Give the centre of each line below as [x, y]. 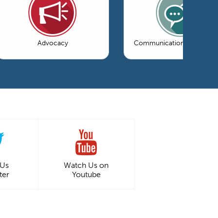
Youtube [86, 174]
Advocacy [53, 43]
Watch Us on [86, 165]
